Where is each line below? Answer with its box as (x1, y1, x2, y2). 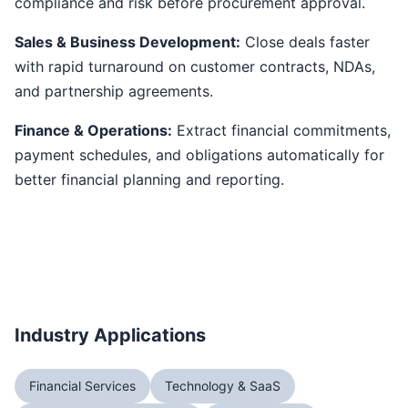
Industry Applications (15, 324, 206, 346)
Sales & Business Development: (15, 33, 240, 51)
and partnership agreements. (15, 82, 213, 100)
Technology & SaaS (165, 378, 280, 393)
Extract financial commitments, (172, 121, 391, 139)
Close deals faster (240, 33, 370, 51)
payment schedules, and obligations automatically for (15, 146, 384, 164)
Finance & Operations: (15, 121, 172, 139)
